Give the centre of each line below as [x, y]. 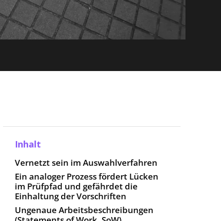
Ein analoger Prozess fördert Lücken [87, 176]
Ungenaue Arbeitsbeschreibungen [84, 210]
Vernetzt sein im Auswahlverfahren [86, 163]
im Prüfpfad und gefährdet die [76, 186]
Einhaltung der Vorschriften [71, 196]
